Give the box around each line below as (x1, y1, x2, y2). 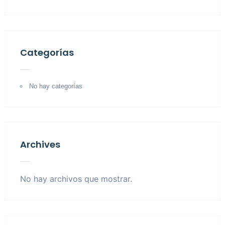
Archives (20, 138, 60, 151)
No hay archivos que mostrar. (20, 174, 132, 184)
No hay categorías (29, 82, 82, 90)
